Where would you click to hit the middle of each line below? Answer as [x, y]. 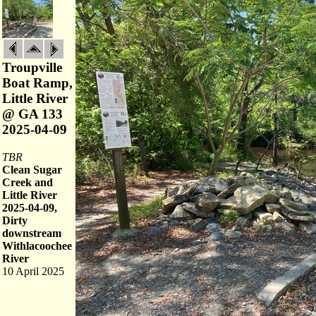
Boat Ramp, [37, 83]
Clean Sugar [32, 170]
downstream [32, 233]
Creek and [28, 182]
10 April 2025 [33, 271]
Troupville [32, 67]
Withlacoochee [37, 246]
